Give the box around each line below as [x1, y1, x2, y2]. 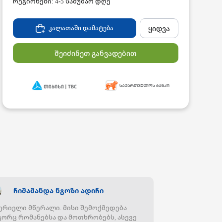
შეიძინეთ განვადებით [55, 48, 137, 58]
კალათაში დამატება [49, 24, 114, 32]
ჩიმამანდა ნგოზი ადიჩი [13, 186, 104, 196]
